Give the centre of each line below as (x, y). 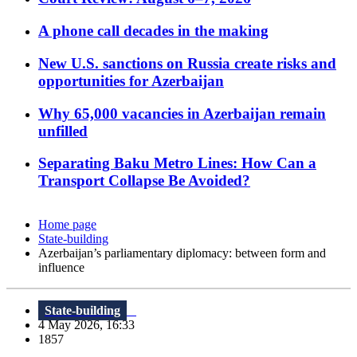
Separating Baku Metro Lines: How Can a (177, 163)
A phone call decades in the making (153, 31)
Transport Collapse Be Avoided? (144, 181)
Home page (67, 225)
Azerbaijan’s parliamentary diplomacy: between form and (182, 253)
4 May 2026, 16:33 (91, 325)
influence (61, 268)
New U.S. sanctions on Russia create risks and (187, 63)
